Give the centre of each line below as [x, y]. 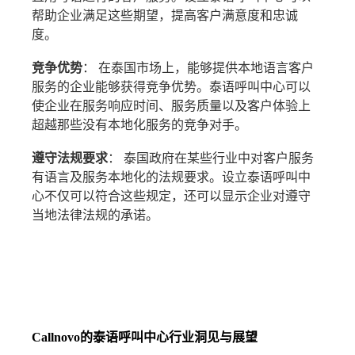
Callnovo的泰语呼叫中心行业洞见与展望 [145, 338]
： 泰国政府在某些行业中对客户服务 [211, 158]
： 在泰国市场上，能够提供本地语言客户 [198, 68]
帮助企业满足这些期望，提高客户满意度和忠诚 [165, 16]
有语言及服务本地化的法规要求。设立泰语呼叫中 [172, 177]
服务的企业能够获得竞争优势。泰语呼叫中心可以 [172, 87]
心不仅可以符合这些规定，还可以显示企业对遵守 [172, 197]
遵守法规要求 [70, 158]
